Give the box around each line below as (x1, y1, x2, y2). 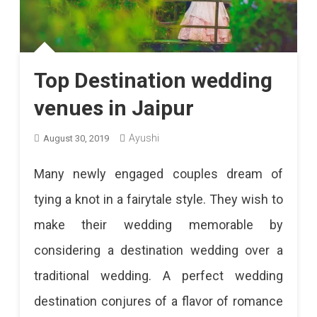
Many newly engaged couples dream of (33, 166, 284, 181)
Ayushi (128, 132, 159, 144)
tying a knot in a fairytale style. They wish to (33, 191, 284, 207)
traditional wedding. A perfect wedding (33, 267, 284, 283)
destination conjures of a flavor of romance (33, 293, 284, 309)
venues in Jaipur (33, 95, 194, 120)
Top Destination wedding (33, 67, 272, 93)
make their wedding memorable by (33, 217, 284, 232)
